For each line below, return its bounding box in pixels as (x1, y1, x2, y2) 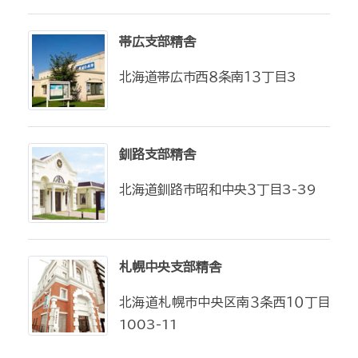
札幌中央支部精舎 (119, 261, 221, 273)
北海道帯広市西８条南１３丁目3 (119, 70, 296, 83)
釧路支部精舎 (119, 148, 196, 161)
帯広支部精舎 (119, 35, 196, 48)
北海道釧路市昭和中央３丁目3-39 (119, 183, 316, 196)
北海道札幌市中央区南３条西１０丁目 (119, 296, 330, 308)
